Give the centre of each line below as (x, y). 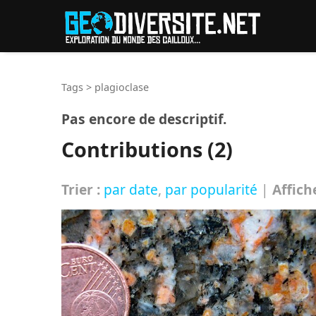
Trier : (81, 189)
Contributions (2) (147, 150)
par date (131, 189)
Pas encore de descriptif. (144, 119)
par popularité (211, 189)
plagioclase (122, 87)
